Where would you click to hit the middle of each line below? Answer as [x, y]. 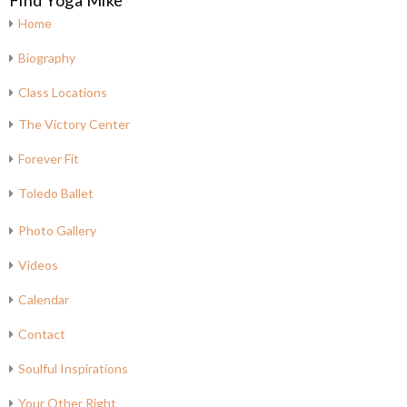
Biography [46, 58]
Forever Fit [48, 159]
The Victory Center [74, 124]
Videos [38, 265]
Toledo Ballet [55, 193]
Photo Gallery [57, 230]
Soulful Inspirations [73, 368]
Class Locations [62, 92]
